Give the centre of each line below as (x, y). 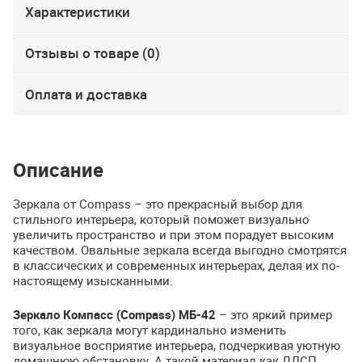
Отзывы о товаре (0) (93, 53)
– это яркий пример (274, 314)
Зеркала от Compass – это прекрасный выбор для (158, 204)
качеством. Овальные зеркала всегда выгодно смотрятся (180, 250)
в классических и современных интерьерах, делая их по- (176, 265)
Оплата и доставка (86, 95)
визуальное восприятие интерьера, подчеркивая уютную (177, 345)
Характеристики (78, 12)
